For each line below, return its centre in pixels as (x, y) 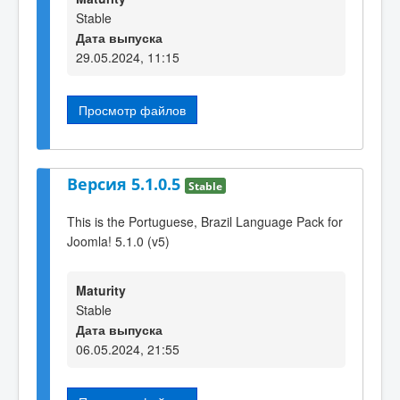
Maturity (101, 290)
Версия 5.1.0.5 (126, 183)
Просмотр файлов (132, 110)
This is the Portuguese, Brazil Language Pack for (205, 222)
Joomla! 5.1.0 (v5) (118, 242)
